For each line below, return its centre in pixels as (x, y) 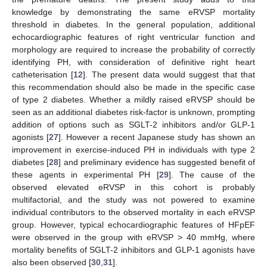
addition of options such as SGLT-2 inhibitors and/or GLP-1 (133, 125)
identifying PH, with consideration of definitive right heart (133, 62)
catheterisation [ (43, 75)
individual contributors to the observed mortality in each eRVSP (133, 212)
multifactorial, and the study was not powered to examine (133, 200)
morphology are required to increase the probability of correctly (133, 50)
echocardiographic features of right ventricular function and (133, 37)
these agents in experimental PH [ (86, 175)
